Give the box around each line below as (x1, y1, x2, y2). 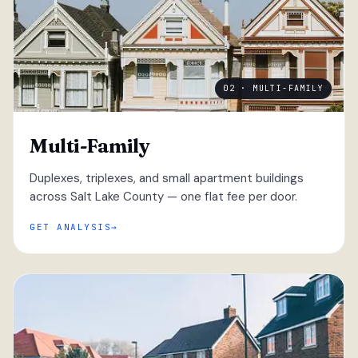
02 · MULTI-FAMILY (223, 82, 324, 93)
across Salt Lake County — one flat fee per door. (30, 188, 297, 205)
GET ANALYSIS (30, 221, 112, 233)
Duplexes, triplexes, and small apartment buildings (30, 169, 304, 186)
